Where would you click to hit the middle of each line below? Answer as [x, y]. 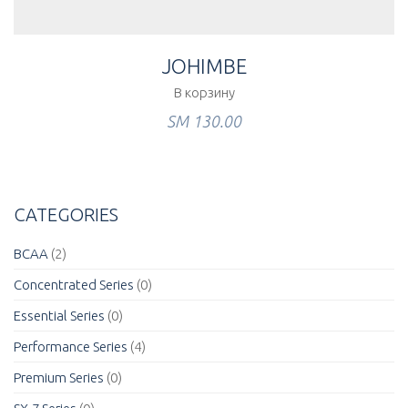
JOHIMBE [204, 66]
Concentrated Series [74, 285]
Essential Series [59, 316]
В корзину [204, 92]
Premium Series [59, 377]
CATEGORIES [66, 214]
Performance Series [71, 347]
